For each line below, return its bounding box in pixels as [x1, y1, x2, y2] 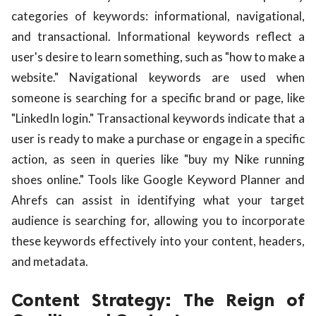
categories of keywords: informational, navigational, [11, 8, 305, 23]
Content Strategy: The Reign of [11, 288, 305, 311]
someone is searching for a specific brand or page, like [11, 90, 305, 105]
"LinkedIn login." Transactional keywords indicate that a [11, 110, 305, 126]
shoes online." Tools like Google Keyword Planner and [11, 171, 305, 187]
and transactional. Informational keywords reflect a [11, 28, 305, 44]
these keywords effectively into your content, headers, [11, 233, 305, 248]
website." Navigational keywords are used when [11, 69, 305, 85]
